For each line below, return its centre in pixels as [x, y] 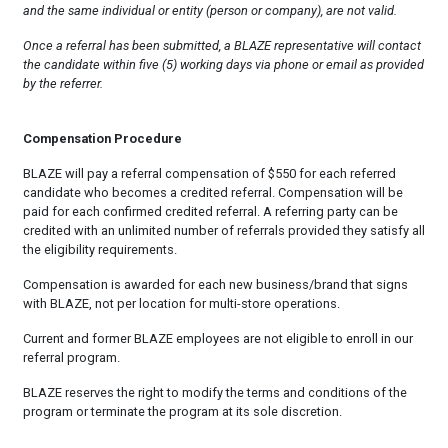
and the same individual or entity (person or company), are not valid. [209, 10]
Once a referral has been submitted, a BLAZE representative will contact [221, 45]
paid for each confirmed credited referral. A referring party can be [210, 211]
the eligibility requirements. [99, 249]
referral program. [71, 357]
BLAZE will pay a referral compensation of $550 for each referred [209, 173]
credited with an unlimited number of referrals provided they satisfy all [223, 230]
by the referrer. [62, 83]
